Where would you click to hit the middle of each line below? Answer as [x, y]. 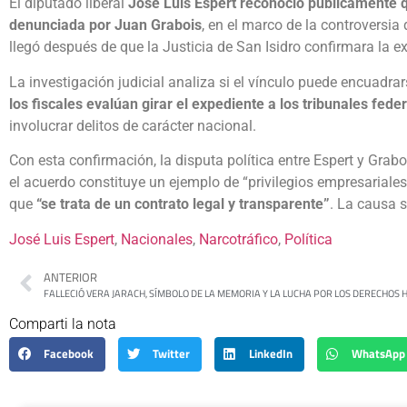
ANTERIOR [70, 277]
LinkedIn [271, 354]
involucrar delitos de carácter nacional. [133, 125]
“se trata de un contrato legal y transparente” [183, 204]
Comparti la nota [63, 323]
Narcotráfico [238, 239]
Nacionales [157, 239]
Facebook [69, 354]
